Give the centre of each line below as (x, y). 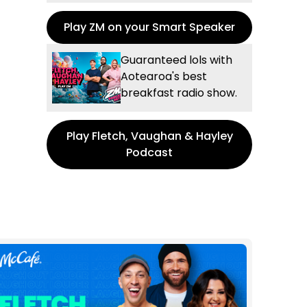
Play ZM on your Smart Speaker (149, 27)
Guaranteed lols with (176, 60)
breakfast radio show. (179, 93)
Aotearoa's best (164, 76)
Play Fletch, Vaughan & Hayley (149, 136)
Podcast (149, 152)
